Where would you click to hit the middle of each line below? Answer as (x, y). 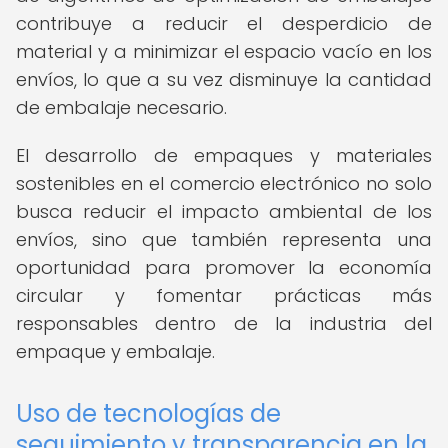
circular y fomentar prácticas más (224, 295)
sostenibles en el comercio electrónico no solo (224, 183)
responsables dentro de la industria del (224, 323)
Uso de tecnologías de (148, 413)
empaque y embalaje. (115, 351)
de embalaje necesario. (121, 107)
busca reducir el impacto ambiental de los (224, 211)
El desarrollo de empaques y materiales (224, 155)
